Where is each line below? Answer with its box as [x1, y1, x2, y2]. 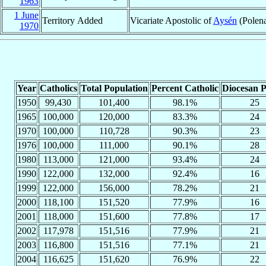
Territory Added [42, 15, 103, 26]
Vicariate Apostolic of [130, 15, 213, 26]
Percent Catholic [151, 83, 218, 93]
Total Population [80, 83, 148, 93]
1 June [14, 9, 39, 20]
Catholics [39, 83, 77, 93]
